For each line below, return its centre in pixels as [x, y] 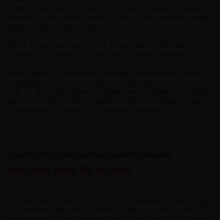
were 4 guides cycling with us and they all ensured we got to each [110, 74]
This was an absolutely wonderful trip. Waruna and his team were [110, 201]
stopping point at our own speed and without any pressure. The [110, 83]
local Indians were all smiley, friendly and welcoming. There [110, 64]
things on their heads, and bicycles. [62, 27]
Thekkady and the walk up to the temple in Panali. [84, 111]
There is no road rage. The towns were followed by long [110, 46]
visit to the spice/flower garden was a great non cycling [110, 92]
